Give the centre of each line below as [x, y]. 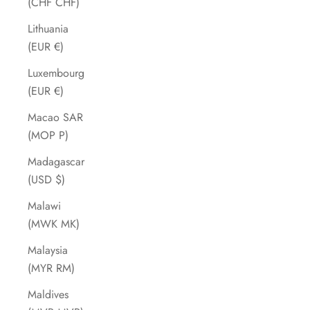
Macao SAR [55, 118]
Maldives [48, 295]
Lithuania [48, 29]
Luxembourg [56, 73]
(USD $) [46, 180]
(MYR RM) [51, 268]
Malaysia [48, 250]
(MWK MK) [54, 224]
